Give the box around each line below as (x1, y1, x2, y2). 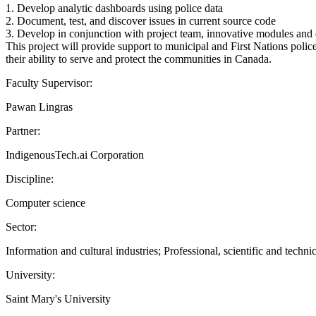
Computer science (6, 196, 85, 209)
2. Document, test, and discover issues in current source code (6, 14, 276, 27)
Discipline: (6, 172, 54, 185)
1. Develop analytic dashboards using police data (6, 1, 223, 14)
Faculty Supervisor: (6, 76, 92, 89)
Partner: (6, 124, 40, 137)
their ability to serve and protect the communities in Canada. (6, 52, 272, 65)
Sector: (6, 220, 37, 233)
